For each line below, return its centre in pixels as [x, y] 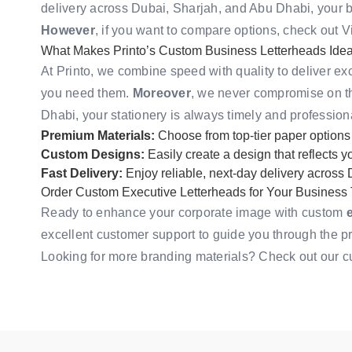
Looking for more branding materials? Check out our [192, 256]
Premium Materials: [98, 135]
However [68, 30]
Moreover [161, 93]
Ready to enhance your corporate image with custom [194, 212]
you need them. [87, 93]
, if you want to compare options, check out [218, 30]
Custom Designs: [93, 154]
